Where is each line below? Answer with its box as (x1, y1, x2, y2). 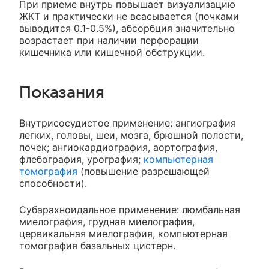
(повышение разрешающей (77, 165, 210, 178)
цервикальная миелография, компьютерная (19, 228, 228, 240)
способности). (19, 177, 87, 190)
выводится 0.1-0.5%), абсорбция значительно (19, 22, 235, 35)
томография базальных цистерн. (19, 240, 175, 252)
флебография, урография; (19, 153, 144, 166)
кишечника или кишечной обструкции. (19, 46, 205, 59)
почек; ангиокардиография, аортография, (19, 141, 217, 154)
